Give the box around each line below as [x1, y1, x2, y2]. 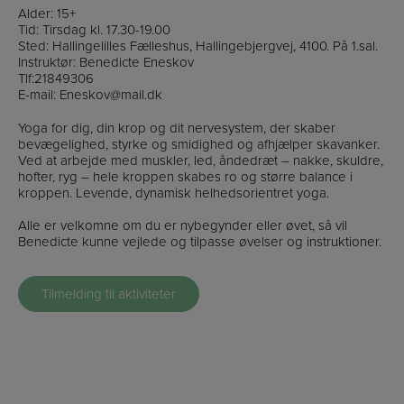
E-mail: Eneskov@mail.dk [18, 84, 162, 105]
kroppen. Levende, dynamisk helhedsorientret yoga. [18, 182, 329, 203]
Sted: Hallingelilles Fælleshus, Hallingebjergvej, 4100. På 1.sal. [18, 35, 378, 56]
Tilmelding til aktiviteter [41, 284, 176, 304]
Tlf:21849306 [18, 68, 94, 88]
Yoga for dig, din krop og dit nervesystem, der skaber [18, 117, 335, 138]
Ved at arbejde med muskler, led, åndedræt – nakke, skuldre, [18, 150, 383, 170]
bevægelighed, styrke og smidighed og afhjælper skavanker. [18, 133, 380, 154]
